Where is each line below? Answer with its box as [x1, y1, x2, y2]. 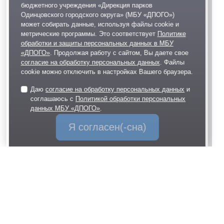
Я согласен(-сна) [68, 121, 146, 132]
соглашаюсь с [30, 95, 76, 102]
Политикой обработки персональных [75, 95, 186, 102]
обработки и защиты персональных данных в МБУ [20, 39, 173, 47]
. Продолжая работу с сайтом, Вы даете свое [49, 49, 188, 56]
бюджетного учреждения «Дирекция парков [20, 1, 152, 9]
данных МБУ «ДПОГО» [30, 104, 100, 112]
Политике [157, 30, 186, 37]
